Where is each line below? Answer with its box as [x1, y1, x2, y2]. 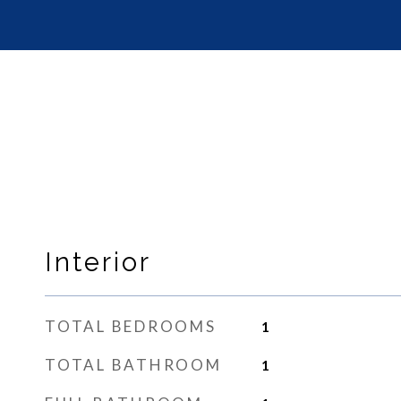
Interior [45, 247, 151, 277]
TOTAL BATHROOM [45, 355, 222, 374]
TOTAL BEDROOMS [45, 317, 217, 336]
